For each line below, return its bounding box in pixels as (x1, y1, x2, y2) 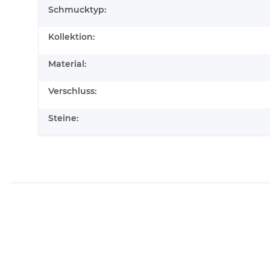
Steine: (48, 112, 78, 124)
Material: (48, 58, 86, 69)
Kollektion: (48, 31, 95, 42)
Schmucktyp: (48, 4, 106, 15)
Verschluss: (48, 85, 96, 96)
